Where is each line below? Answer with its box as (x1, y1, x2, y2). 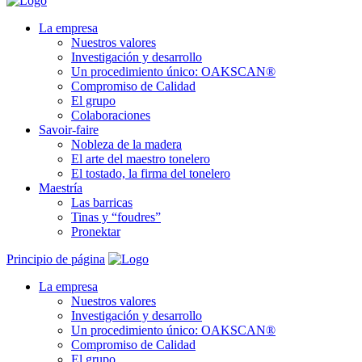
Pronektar (71, 225, 120, 238)
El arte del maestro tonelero (71, 152, 210, 166)
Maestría (39, 181, 82, 195)
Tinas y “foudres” (71, 210, 161, 224)
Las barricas (71, 196, 133, 209)
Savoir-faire (39, 123, 99, 137)
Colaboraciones (71, 108, 150, 122)
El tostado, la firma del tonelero (71, 166, 230, 180)
